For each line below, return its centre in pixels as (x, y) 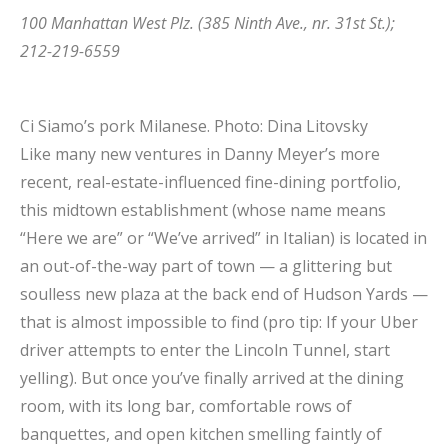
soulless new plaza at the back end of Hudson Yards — (224, 293)
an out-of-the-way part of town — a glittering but (206, 265)
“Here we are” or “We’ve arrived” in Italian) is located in (223, 237)
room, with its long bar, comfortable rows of (186, 405)
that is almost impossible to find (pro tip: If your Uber (219, 321)
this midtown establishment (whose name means (203, 209)
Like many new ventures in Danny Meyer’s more (200, 153)
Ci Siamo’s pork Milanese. (117, 125)
